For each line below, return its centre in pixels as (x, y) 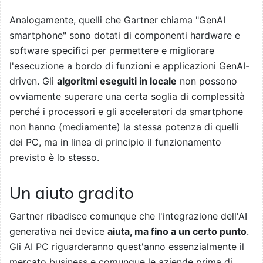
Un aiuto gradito (72, 193)
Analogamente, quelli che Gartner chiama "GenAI (117, 20)
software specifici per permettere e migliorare (112, 50)
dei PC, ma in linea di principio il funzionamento (115, 142)
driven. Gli (33, 81)
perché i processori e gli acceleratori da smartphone (126, 111)
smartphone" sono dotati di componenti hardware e (125, 35)
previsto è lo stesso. (54, 157)
